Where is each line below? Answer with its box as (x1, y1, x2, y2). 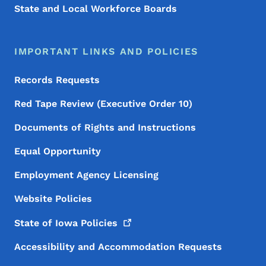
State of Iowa (14, 217, 81, 229)
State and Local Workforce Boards (14, 3, 177, 15)
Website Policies (14, 193, 92, 205)
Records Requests (14, 74, 100, 86)
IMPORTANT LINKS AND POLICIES (14, 46, 198, 58)
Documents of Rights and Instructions (14, 122, 196, 134)
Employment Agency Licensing (14, 169, 159, 181)
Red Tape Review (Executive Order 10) (14, 98, 192, 110)
